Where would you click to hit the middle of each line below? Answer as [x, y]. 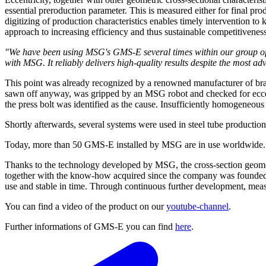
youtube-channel [197, 207]
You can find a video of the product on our [85, 207]
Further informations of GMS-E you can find [90, 227]
